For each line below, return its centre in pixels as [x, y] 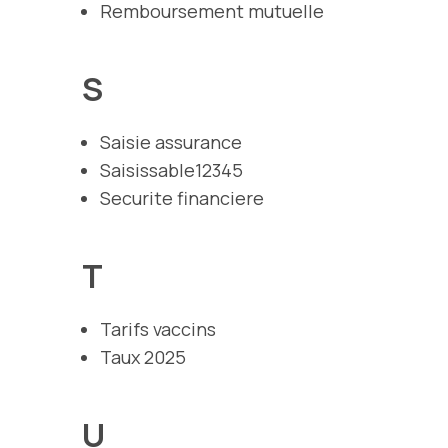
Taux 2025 [143, 356]
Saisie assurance [171, 141]
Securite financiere [182, 197]
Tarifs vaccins [158, 328]
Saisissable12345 [171, 169]
